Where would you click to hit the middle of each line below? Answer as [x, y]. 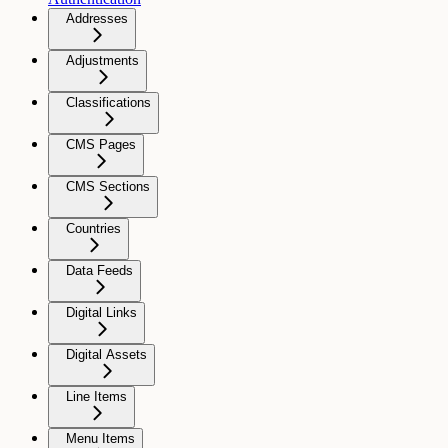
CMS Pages [101, 144]
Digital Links [101, 312]
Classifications [108, 102]
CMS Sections [108, 186]
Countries [93, 228]
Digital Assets [106, 354]
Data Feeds [99, 270]
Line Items [96, 396]
